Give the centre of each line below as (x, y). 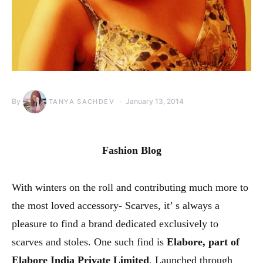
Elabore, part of (203, 242)
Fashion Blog (131, 150)
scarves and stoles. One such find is (89, 242)
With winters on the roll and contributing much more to (130, 187)
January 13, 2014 (154, 101)
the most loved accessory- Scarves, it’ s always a (116, 205)
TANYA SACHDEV (82, 102)
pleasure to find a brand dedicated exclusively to (115, 224)
